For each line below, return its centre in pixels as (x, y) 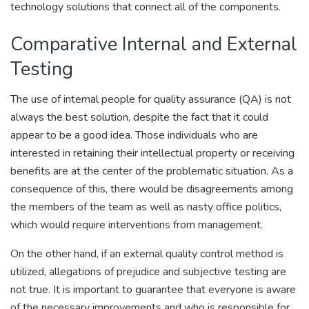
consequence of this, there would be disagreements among (152, 189)
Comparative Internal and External (154, 44)
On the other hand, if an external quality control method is (147, 254)
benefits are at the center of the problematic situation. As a (152, 171)
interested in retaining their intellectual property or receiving (152, 153)
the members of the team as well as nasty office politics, (146, 207)
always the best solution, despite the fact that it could (139, 118)
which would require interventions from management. (137, 225)
